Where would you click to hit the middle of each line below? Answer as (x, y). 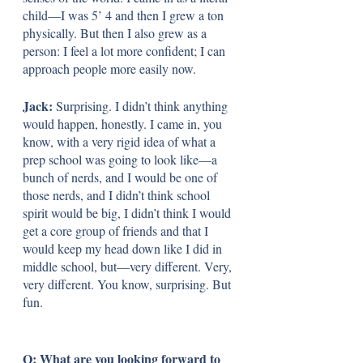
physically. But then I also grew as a (116, 32)
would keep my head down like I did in (124, 248)
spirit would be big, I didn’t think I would (128, 212)
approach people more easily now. (109, 68)
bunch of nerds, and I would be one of (122, 177)
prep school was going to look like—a (122, 159)
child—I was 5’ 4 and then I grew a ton (125, 15)
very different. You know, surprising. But (128, 284)
